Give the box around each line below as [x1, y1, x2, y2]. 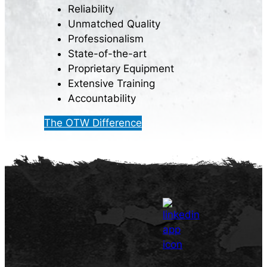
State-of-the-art [67, 47, 147, 60]
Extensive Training [67, 77, 155, 89]
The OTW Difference [44, 117, 142, 129]
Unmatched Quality [67, 17, 160, 30]
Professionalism [67, 32, 144, 45]
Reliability [67, 2, 114, 15]
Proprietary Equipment [67, 62, 174, 74]
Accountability [67, 92, 136, 104]
